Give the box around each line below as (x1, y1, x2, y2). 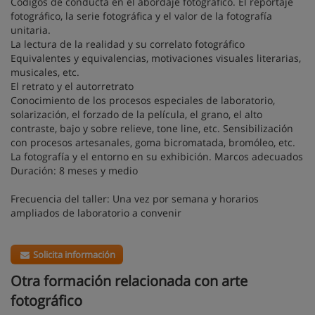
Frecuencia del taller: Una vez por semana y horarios (11, 192, 259, 205)
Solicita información (31, 248, 116, 261)
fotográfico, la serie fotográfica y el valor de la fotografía (11, 9, 272, 22)
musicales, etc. (11, 65, 79, 79)
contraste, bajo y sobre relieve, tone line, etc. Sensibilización (11, 122, 293, 135)
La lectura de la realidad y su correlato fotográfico (11, 37, 245, 51)
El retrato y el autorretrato (11, 79, 134, 93)
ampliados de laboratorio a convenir (11, 206, 181, 219)
